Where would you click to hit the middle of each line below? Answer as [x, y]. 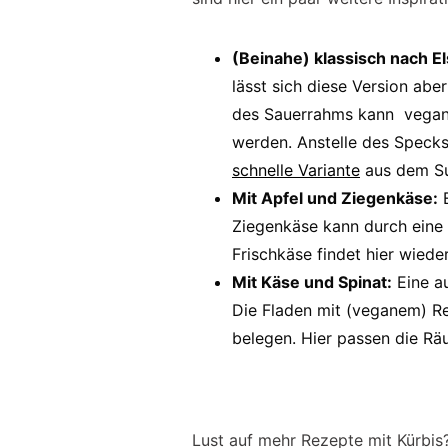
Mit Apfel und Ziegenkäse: [335, 198]
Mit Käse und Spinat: [312, 282]
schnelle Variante [296, 170]
